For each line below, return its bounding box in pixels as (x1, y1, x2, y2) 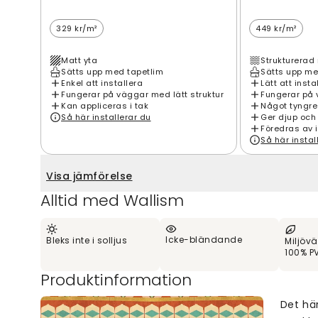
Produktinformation (40, 268, 192, 291)
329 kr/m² (56, 22, 97, 34)
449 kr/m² (256, 22, 297, 34)
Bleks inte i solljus (46, 234, 127, 246)
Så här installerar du (61, 111, 151, 123)
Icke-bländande (165, 233, 242, 246)
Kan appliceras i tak (61, 99, 148, 111)
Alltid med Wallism (40, 189, 184, 212)
